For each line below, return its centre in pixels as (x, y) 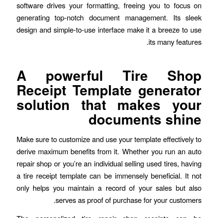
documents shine (145, 119)
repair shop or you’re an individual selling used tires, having (109, 163)
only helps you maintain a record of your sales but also (109, 187)
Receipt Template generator (109, 90)
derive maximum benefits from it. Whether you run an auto (109, 151)
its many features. (175, 42)
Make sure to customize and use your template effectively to (109, 139)
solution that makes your (109, 105)
